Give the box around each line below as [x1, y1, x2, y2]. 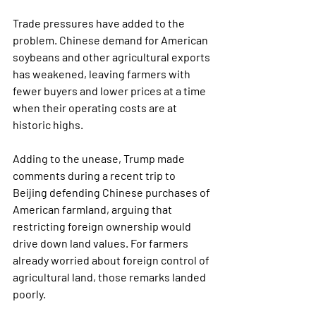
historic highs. [13, 118, 83, 131]
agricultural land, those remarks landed [13, 270, 208, 284]
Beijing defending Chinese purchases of [13, 186, 212, 199]
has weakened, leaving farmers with [13, 67, 193, 80]
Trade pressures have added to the [13, 16, 187, 30]
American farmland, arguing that [13, 202, 174, 216]
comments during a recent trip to [13, 169, 178, 182]
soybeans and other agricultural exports [13, 50, 212, 63]
